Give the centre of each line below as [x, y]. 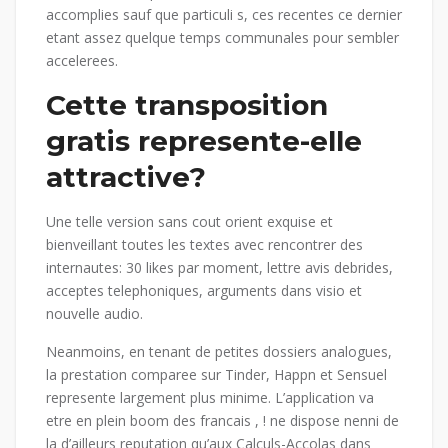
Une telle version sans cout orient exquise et [189, 222]
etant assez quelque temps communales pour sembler [222, 38]
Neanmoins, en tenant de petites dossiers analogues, [219, 352]
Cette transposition [187, 105]
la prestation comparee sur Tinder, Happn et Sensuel [216, 375]
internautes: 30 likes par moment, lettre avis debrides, [219, 268]
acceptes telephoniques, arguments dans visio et [204, 291]
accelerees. [82, 61]
